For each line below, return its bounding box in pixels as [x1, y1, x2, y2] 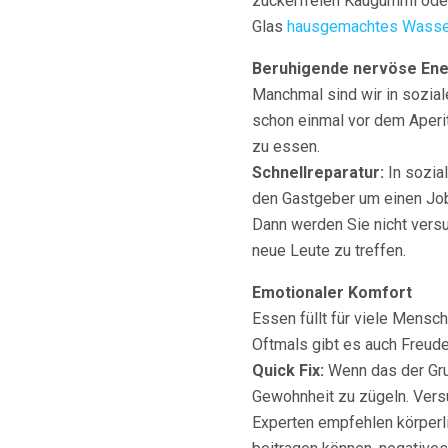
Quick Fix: [252, 361, 324, 381]
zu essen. [252, 137, 320, 157]
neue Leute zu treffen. [252, 241, 406, 261]
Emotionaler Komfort [252, 283, 412, 303]
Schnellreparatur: [252, 163, 384, 183]
